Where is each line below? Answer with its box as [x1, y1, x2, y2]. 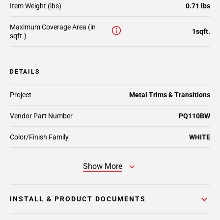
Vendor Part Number [10, 112, 73, 120]
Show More [83, 162, 122, 171]
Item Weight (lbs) [10, 2, 61, 10]
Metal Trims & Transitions [129, 91, 210, 99]
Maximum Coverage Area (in [10, 23, 96, 31]
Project [10, 91, 31, 99]
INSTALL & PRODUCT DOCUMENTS [10, 195, 146, 203]
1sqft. [192, 27, 210, 35]
